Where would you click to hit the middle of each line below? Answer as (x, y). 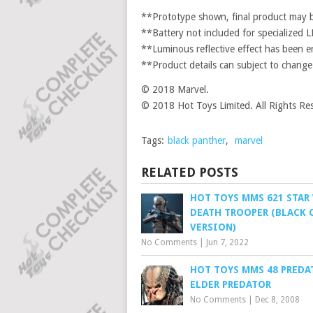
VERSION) (213, 227)
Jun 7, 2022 (227, 242)
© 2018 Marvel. (175, 89)
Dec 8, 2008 (277, 300)
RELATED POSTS (190, 172)
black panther (197, 140)
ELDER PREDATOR (231, 284)
